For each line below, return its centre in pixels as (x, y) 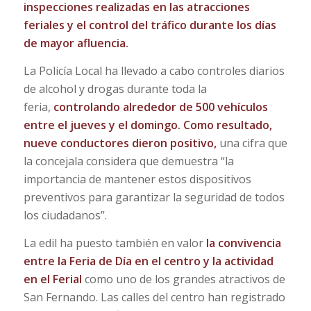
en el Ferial (54, 279)
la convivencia (243, 243)
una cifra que (252, 143)
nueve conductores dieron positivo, (120, 143)
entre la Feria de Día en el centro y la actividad (148, 261)
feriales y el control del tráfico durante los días (150, 25)
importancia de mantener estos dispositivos (137, 179)
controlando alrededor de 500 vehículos (160, 107)
